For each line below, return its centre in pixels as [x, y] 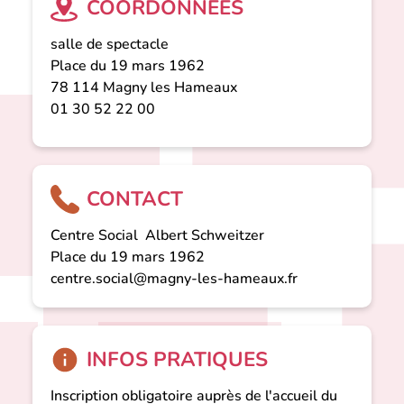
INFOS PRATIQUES [177, 360]
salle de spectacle [109, 45]
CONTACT [134, 199]
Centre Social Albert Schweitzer [159, 236]
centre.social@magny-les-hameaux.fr [174, 279]
